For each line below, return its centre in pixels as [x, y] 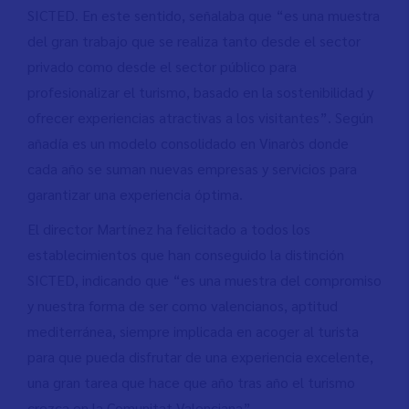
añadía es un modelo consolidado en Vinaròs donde [188, 143]
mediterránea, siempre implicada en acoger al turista [193, 331]
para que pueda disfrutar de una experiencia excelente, [200, 357]
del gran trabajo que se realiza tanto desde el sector [194, 41]
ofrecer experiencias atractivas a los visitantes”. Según [200, 118]
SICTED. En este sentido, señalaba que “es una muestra [204, 16]
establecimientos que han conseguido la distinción [186, 255]
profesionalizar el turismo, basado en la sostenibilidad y [200, 92]
